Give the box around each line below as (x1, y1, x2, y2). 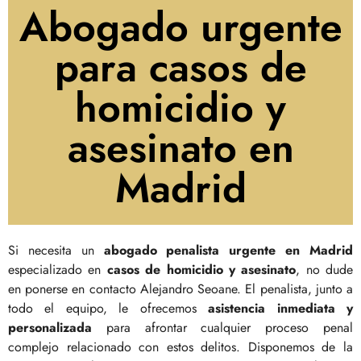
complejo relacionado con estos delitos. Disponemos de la (8, 338, 353, 357)
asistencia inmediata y (208, 299, 354, 318)
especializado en (8, 260, 107, 280)
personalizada (8, 318, 92, 338)
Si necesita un (8, 241, 104, 260)
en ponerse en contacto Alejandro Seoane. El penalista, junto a (8, 280, 353, 299)
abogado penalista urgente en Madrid (103, 241, 354, 260)
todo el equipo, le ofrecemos (8, 299, 209, 318)
